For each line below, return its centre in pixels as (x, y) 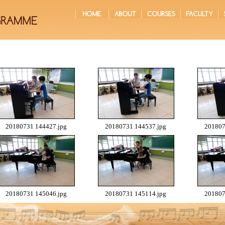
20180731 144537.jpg (136, 126)
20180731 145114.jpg (136, 194)
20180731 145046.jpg (36, 194)
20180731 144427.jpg (36, 126)
